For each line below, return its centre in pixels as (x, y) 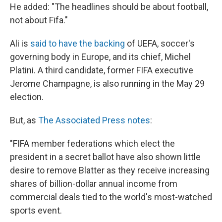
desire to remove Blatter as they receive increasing (110, 170)
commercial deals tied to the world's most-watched (111, 197)
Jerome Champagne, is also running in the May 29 (107, 83)
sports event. (36, 210)
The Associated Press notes (94, 120)
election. (27, 97)
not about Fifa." (39, 20)
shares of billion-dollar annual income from (94, 184)
